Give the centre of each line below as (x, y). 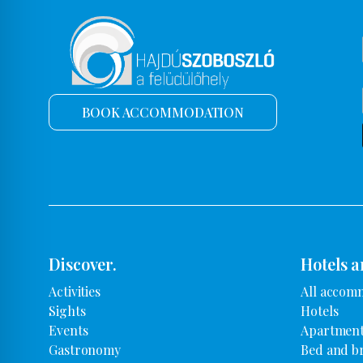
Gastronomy (85, 349)
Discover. (83, 263)
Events (68, 330)
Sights (67, 310)
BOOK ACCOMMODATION (163, 112)
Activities (75, 291)
